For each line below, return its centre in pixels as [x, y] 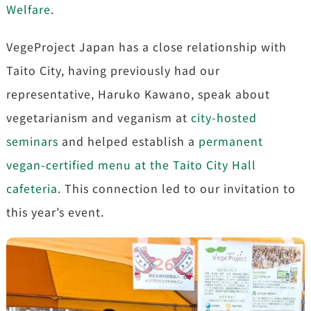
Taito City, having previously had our [113, 70]
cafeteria [32, 188]
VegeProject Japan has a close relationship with [146, 46]
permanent [230, 141]
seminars [32, 141]
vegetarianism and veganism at [98, 117]
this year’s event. [55, 211]
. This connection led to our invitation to [176, 188]
